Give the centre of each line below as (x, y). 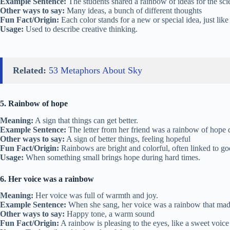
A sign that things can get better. (86, 120)
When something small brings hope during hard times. (112, 157)
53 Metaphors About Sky (95, 70)
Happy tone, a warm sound (110, 214)
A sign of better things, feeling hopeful (128, 139)
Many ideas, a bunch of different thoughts (133, 10)
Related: (30, 70)
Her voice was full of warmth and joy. (96, 196)
